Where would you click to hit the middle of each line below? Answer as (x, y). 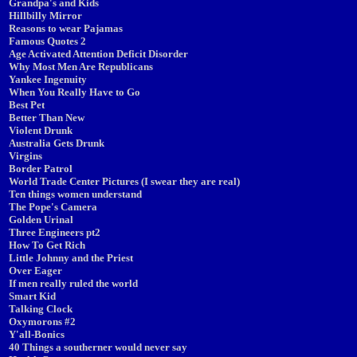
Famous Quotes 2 (47, 41)
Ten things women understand (75, 194)
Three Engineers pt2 (55, 232)
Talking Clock (41, 309)
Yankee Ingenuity (48, 79)
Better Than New (47, 118)
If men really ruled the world (73, 283)
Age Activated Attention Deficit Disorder (98, 54)
